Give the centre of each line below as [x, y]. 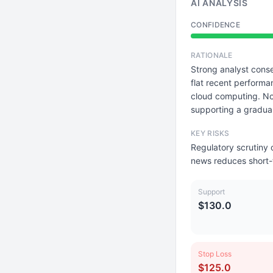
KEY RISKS [210, 133]
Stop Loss [215, 254]
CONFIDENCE [215, 25]
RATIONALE [212, 55]
